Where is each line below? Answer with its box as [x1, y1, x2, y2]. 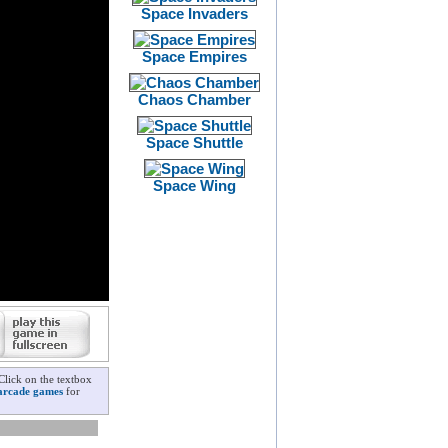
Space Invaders [140, 5, 248, 22]
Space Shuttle [145, 134, 243, 151]
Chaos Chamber [137, 91, 251, 108]
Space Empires [141, 48, 247, 65]
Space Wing [152, 177, 236, 194]
